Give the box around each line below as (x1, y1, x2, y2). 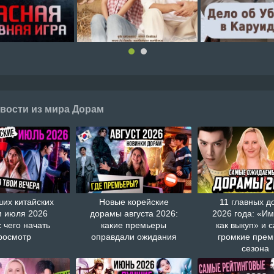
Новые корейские (98, 196, 169, 207)
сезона (242, 243, 269, 253)
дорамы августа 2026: (89, 208, 178, 218)
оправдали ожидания (91, 231, 177, 242)
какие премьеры (101, 220, 166, 230)
